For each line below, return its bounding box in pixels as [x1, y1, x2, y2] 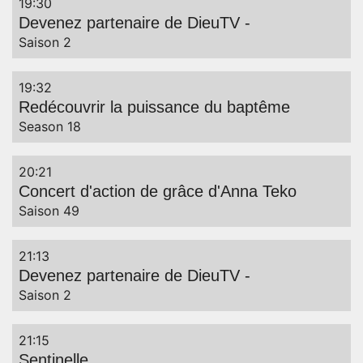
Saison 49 [19, 203, 79, 220]
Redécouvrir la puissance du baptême [19, 98, 290, 117]
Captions [181, 27, 215, 36]
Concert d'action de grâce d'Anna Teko [19, 182, 297, 201]
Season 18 [19, 118, 81, 135]
